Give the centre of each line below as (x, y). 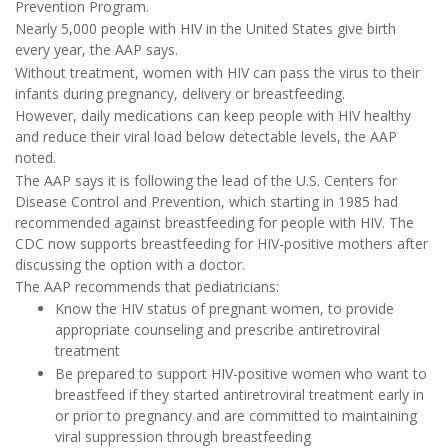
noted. (35, 158)
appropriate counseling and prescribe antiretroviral (217, 330)
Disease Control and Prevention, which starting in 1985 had (206, 201)
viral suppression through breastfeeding (183, 436)
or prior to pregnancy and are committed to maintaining (236, 415)
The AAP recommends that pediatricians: (147, 286)
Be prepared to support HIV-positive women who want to (241, 373)
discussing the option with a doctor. (130, 264)
